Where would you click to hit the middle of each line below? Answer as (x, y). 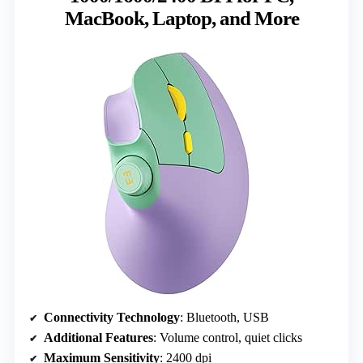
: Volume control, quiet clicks (228, 338)
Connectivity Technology (112, 318)
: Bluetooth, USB (224, 318)
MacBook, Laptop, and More (181, 19)
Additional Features (98, 338)
